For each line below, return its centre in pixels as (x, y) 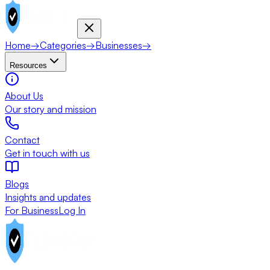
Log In (72, 210)
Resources (28, 65)
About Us (24, 96)
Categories (63, 45)
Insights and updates (48, 197)
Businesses (119, 45)
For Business (32, 210)
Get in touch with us (47, 153)
